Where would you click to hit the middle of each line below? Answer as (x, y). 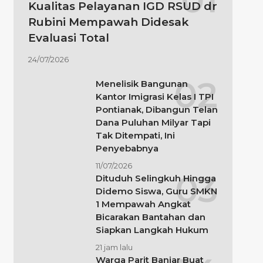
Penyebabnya (127, 148)
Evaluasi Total (68, 38)
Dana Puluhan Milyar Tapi (153, 122)
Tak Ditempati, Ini (135, 135)
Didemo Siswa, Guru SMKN (156, 191)
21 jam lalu (114, 247)
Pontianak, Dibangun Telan (156, 109)
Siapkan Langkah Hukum (152, 230)
